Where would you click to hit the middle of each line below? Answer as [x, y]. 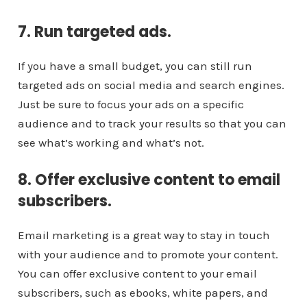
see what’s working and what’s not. [111, 143]
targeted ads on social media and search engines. [151, 85]
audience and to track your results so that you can [152, 124]
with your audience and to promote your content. [148, 255]
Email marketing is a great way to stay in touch [144, 235]
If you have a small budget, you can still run [135, 66]
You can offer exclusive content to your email [137, 274]
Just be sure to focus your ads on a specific [131, 105]
